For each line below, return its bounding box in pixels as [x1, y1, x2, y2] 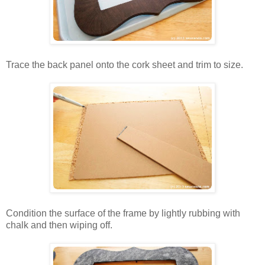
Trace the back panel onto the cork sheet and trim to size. [6, 59, 243, 70]
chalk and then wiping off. [6, 219, 112, 230]
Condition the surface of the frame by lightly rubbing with [6, 208, 240, 218]
